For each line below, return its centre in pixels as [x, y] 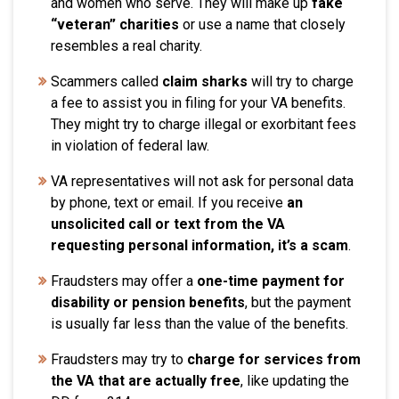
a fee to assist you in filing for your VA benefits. [198, 103]
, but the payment [298, 303]
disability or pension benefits [148, 303]
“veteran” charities [115, 25]
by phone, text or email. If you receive [169, 203]
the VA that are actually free [146, 381]
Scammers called [106, 82]
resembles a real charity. [128, 46]
